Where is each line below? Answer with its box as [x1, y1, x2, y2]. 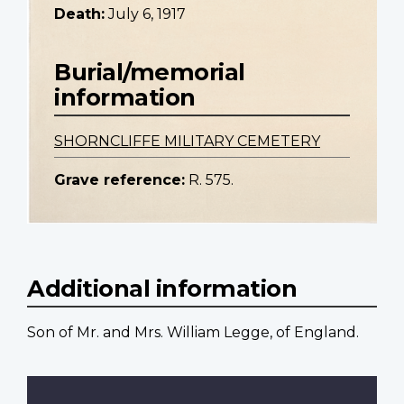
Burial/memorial [54, 58, 245, 87]
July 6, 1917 [108, 5, 186, 23]
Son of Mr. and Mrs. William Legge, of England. [27, 324, 359, 342]
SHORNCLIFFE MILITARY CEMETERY [54, 133, 320, 151]
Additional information [27, 274, 297, 303]
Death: [54, 5, 105, 23]
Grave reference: [54, 171, 185, 189]
